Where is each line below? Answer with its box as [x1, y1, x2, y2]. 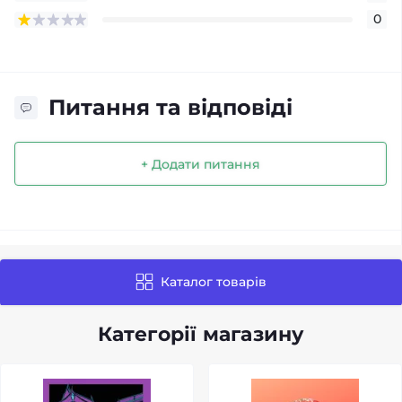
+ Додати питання [141, 155, 260, 172]
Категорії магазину [97, 322, 305, 347]
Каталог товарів [161, 274, 267, 291]
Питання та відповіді [48, 94, 293, 121]
